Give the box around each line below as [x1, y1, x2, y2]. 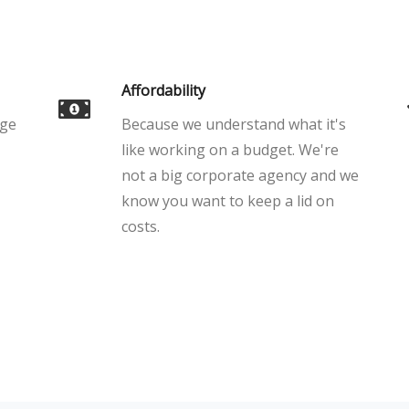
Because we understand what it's [121, 114, 346, 134]
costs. [121, 216, 160, 236]
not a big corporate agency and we [121, 165, 359, 185]
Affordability [121, 80, 205, 100]
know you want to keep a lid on [121, 191, 334, 211]
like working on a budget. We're [121, 140, 339, 160]
